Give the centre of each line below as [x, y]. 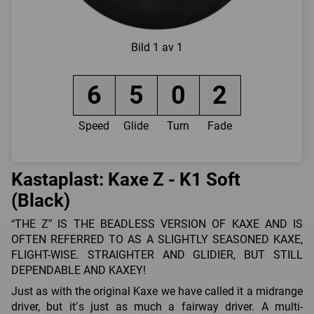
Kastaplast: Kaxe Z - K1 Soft [126, 180]
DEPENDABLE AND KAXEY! [78, 270]
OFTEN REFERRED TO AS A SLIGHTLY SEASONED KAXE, [157, 239]
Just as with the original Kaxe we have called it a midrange [157, 291]
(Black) [41, 201]
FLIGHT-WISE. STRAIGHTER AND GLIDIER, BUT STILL [157, 254]
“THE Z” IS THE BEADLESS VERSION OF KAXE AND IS [157, 224]
